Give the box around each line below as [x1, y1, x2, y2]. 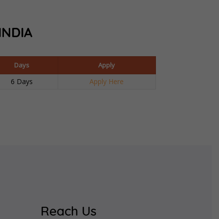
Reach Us [41, 205, 97, 218]
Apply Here [89, 76, 124, 86]
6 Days [11, 76, 33, 86]
